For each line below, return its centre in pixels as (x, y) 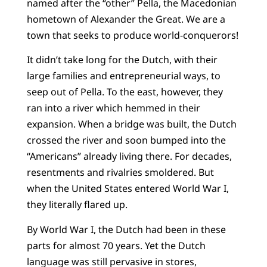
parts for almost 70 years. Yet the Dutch (116, 245)
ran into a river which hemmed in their (113, 108)
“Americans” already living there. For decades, (129, 156)
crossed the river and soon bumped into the (126, 140)
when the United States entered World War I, (128, 189)
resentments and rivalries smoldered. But (120, 173)
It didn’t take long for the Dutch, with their (122, 60)
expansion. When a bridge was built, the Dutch (131, 124)
